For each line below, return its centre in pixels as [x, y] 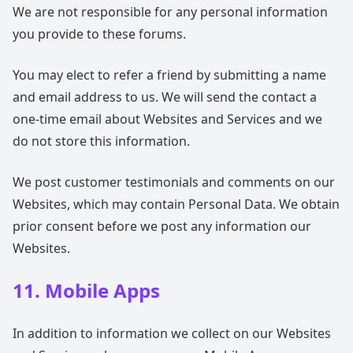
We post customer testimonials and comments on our [174, 182]
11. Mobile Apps [86, 290]
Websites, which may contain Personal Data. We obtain [176, 204]
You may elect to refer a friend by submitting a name [169, 75]
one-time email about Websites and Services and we [167, 119]
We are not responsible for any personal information [170, 12]
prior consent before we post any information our [162, 226]
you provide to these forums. [99, 34]
